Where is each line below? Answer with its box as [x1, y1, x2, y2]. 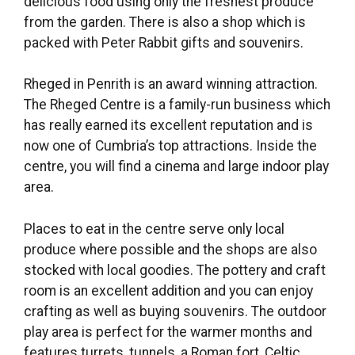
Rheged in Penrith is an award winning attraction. [24, 76, 318, 93]
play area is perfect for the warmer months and [24, 323, 312, 340]
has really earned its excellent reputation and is [24, 117, 313, 134]
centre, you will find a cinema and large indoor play [24, 158, 329, 175]
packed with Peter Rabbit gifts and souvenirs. [24, 34, 303, 51]
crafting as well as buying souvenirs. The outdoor [24, 303, 326, 319]
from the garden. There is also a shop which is [24, 13, 306, 30]
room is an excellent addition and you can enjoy [24, 282, 313, 299]
